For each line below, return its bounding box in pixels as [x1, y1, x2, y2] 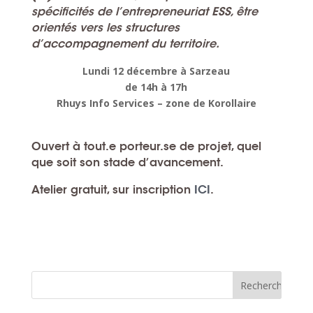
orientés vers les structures [31, 20, 180, 35]
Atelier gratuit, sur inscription [31, 182, 194, 197]
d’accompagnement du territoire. [31, 36, 219, 51]
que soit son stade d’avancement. [31, 154, 224, 170]
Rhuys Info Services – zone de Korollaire [56, 96, 256, 110]
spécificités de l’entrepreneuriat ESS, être [31, 3, 258, 19]
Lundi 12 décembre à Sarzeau [82, 64, 231, 78]
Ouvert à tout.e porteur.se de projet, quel [31, 138, 261, 154]
